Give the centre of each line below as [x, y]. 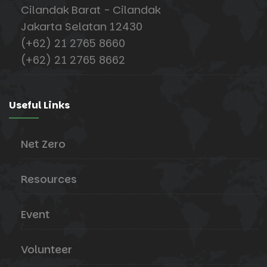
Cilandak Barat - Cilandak [91, 10]
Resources [49, 179]
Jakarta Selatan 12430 [82, 27]
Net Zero [43, 144]
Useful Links [39, 105]
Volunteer [46, 250]
